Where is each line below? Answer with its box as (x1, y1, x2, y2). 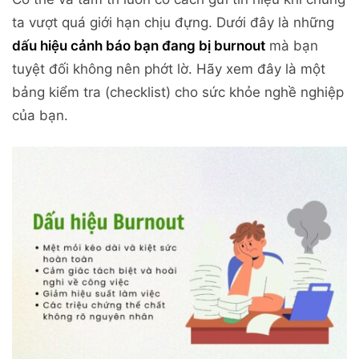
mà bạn (265, 38, 318, 54)
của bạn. (12, 107, 68, 124)
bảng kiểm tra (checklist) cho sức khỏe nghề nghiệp (12, 84, 344, 101)
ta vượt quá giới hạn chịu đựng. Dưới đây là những (12, 14, 334, 31)
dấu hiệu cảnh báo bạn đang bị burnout (12, 38, 265, 54)
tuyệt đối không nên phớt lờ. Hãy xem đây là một (12, 61, 325, 78)
